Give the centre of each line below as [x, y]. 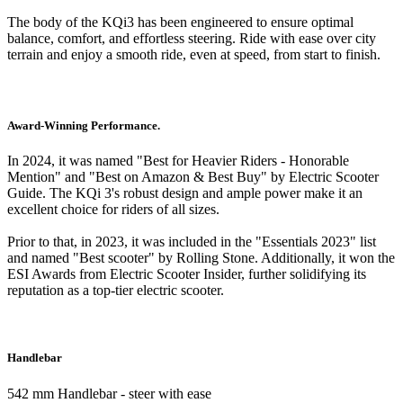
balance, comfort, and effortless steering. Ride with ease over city [192, 38]
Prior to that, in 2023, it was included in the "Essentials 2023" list [192, 242]
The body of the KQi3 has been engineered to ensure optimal [180, 22]
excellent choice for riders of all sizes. [113, 210]
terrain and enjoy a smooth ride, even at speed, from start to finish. [194, 54]
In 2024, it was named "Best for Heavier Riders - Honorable [178, 161]
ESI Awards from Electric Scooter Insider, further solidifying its [187, 274]
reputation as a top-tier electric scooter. [116, 291]
